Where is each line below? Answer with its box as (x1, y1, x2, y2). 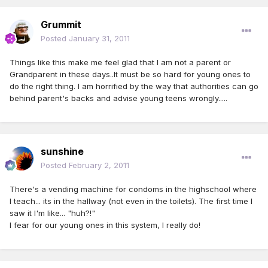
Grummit (41, 19, 81, 31)
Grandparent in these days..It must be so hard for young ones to (10, 69, 251, 80)
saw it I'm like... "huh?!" (10, 208, 95, 218)
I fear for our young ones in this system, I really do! (10, 220, 200, 230)
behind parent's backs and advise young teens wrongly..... (10, 93, 227, 103)
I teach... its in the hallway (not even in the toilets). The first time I (10, 196, 252, 206)
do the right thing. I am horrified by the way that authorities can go (10, 81, 258, 92)
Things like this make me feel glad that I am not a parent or (10, 57, 231, 68)
